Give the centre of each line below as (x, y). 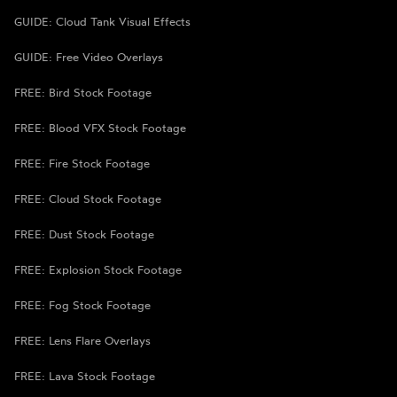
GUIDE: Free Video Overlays (89, 57)
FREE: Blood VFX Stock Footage (100, 128)
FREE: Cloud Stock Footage (88, 199)
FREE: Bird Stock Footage (83, 93)
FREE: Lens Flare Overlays (82, 341)
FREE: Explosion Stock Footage (98, 270)
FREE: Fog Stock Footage (82, 305)
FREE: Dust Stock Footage (84, 234)
